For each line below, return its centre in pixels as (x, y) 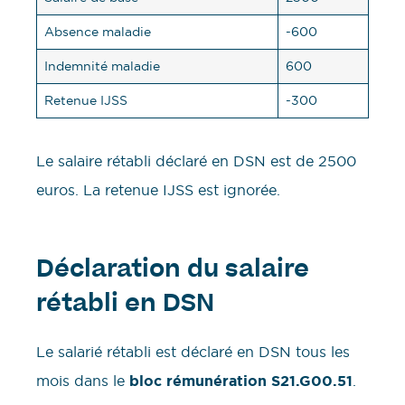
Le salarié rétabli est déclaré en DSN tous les (193, 351)
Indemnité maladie (102, 66)
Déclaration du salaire (173, 271)
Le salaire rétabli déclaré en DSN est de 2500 (196, 161)
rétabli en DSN (125, 305)
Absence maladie (98, 32)
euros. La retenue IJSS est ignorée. (158, 190)
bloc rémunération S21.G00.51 (241, 381)
